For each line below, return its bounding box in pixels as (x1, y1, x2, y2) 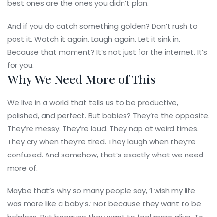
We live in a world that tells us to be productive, (7, 97, 178, 108)
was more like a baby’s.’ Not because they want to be (7, 199, 201, 209)
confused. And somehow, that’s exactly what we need (7, 150, 203, 160)
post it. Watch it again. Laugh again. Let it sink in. (7, 34, 180, 45)
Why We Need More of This (7, 71, 155, 87)
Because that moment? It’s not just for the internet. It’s (7, 47, 207, 58)
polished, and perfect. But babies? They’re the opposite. (7, 110, 210, 121)
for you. (7, 60, 34, 71)
